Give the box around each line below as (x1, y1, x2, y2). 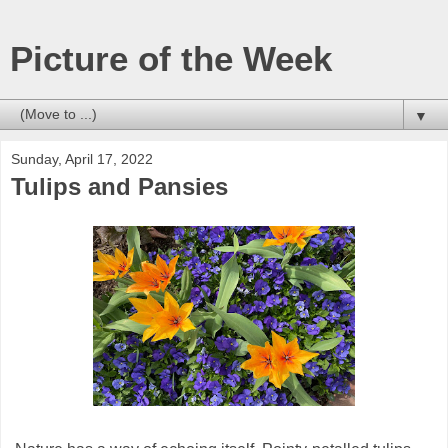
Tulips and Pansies (11, 173, 228, 200)
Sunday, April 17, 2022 (11, 151, 153, 167)
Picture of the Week (10, 40, 332, 78)
